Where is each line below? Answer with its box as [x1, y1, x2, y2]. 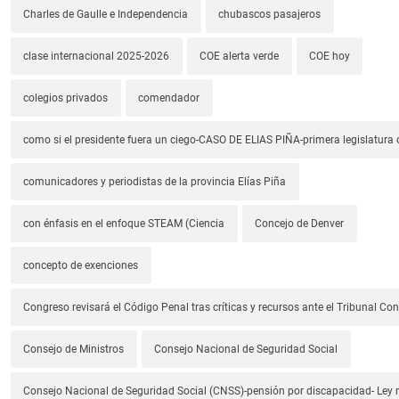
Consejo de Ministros [23, 343, 125, 356]
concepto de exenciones [23, 259, 139, 273]
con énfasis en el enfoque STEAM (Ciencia [23, 217, 225, 231]
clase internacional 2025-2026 [23, 50, 170, 63]
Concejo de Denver [255, 217, 345, 231]
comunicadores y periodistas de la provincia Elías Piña [23, 175, 287, 189]
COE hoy [308, 50, 350, 63]
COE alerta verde [199, 50, 280, 63]
